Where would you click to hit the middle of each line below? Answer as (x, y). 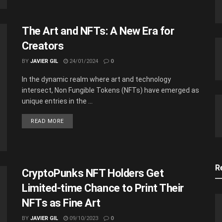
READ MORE (47, 121)
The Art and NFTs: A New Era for (98, 31)
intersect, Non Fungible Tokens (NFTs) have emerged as (111, 90)
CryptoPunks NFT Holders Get (93, 173)
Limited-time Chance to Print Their (103, 188)
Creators (43, 46)
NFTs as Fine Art (61, 203)
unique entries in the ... (57, 101)
